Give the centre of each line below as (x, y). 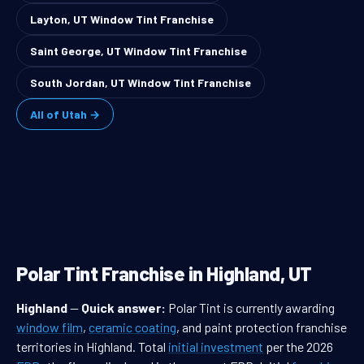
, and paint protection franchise (262, 327)
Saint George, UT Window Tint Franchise (139, 51)
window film (50, 327)
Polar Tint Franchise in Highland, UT (164, 274)
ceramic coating (132, 327)
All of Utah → (65, 115)
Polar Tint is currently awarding (250, 308)
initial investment (216, 347)
